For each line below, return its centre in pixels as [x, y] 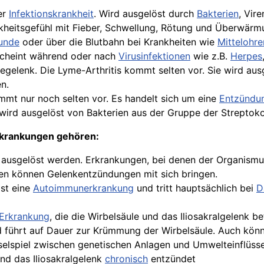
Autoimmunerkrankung [83, 188]
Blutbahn [105, 42]
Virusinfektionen [154, 56]
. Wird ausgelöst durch [145, 14]
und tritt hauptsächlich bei [195, 188]
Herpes [246, 56]
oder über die [52, 42]
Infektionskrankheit [51, 14]
